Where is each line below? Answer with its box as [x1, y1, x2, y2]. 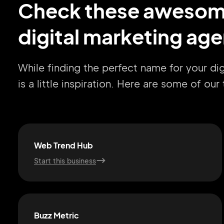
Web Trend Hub [34, 140, 93, 150]
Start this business [34, 156, 96, 165]
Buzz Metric [34, 210, 79, 220]
